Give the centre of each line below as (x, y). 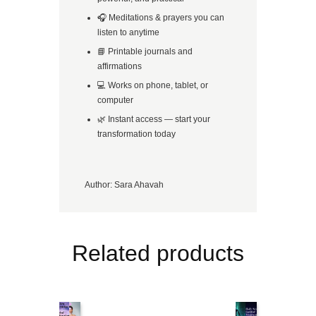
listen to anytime (128, 32)
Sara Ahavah (139, 184)
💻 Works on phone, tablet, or (153, 85)
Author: (99, 184)
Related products (158, 254)
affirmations (120, 66)
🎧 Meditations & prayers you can (161, 17)
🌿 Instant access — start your (154, 119)
